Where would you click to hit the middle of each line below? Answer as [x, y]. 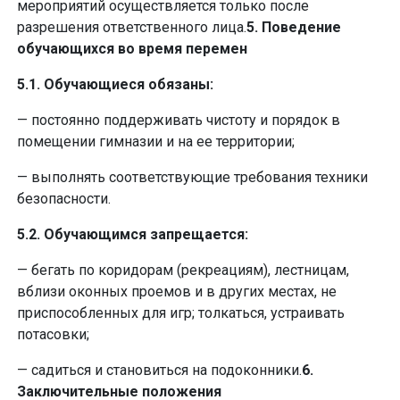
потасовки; [53, 334]
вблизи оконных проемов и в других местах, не [177, 292]
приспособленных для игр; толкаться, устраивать [181, 313]
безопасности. [64, 199]
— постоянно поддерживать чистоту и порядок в [179, 120]
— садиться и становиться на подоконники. [159, 370]
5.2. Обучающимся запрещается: [133, 234]
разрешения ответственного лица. [132, 27]
